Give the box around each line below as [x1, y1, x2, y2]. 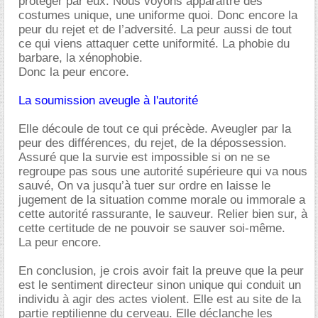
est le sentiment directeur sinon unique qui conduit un [18, 278, 301, 292]
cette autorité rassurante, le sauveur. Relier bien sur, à [18, 207, 307, 221]
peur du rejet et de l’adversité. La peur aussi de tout [18, 22, 292, 36]
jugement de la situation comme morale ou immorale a [18, 192, 305, 207]
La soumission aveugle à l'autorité [18, 93, 198, 107]
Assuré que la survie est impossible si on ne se [18, 150, 270, 164]
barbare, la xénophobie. [18, 50, 143, 65]
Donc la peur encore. [18, 65, 129, 79]
